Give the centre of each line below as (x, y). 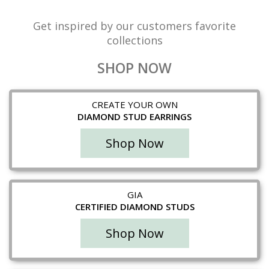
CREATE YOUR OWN (134, 105)
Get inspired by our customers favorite (134, 26)
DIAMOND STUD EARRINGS (134, 117)
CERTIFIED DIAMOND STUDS (134, 207)
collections (134, 41)
